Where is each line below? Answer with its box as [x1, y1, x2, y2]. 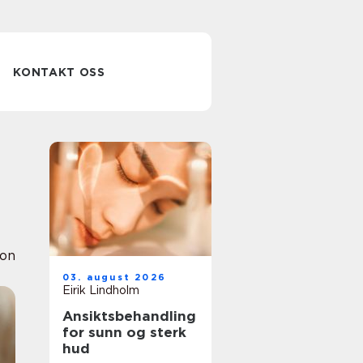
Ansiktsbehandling [62, 308, 196, 324]
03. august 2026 [62, 271, 166, 283]
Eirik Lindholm [62, 284, 139, 297]
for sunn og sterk [62, 324, 186, 340]
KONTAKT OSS [13, 66, 105, 79]
